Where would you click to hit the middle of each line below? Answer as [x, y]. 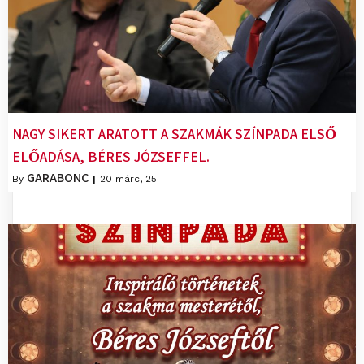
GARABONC [58, 178]
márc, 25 [136, 179]
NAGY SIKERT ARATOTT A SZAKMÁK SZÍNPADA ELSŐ [174, 134]
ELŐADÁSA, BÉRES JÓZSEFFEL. [111, 157]
